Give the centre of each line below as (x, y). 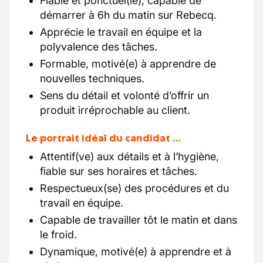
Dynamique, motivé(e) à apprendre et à (136, 252)
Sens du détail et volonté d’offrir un (124, 95)
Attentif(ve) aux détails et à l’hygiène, (129, 156)
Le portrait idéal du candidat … (104, 138)
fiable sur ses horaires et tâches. (119, 171)
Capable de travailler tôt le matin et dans (139, 220)
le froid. (58, 235)
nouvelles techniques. (92, 78)
